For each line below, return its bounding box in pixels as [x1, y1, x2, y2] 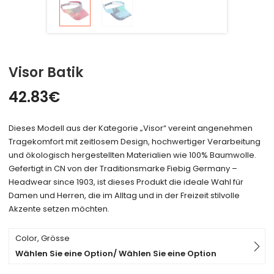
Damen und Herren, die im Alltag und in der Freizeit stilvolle [9, 190, 240, 202]
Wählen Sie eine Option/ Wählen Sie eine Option [15, 248, 217, 260]
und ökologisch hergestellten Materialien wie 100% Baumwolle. [9, 149, 257, 161]
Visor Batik [9, 63, 84, 83]
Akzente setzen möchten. [9, 203, 110, 215]
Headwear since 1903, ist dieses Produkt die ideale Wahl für [9, 176, 244, 188]
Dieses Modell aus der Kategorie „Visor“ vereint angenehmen [9, 122, 253, 135]
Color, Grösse [15, 232, 70, 245]
